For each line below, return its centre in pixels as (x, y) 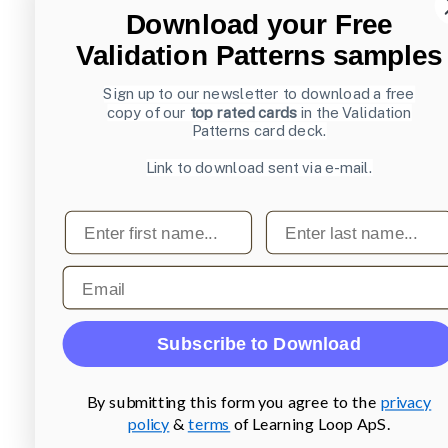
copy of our (148, 112)
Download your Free (259, 24)
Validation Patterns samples (259, 55)
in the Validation (354, 112)
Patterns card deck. (259, 131)
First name (106, 219)
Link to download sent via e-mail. (259, 167)
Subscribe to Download (259, 343)
